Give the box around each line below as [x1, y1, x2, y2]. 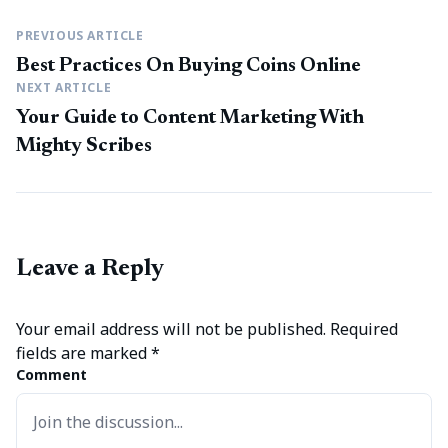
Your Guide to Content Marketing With [16, 108, 364, 128]
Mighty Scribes [16, 136, 152, 156]
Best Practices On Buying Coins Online [16, 56, 361, 76]
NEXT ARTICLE [16, 79, 112, 96]
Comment [16, 365, 87, 384]
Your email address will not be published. [16, 318, 326, 340]
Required [330, 318, 398, 340]
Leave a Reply [16, 257, 164, 281]
